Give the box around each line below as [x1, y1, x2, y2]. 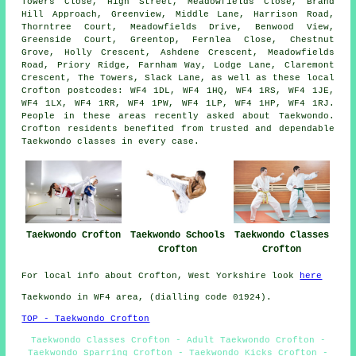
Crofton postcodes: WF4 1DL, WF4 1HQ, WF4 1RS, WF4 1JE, [21, 85, 335, 95]
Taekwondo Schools [130, 230, 226, 242]
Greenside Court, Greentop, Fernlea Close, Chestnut [21, 34, 335, 44]
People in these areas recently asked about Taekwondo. [21, 110, 335, 121]
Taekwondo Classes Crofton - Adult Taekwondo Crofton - [30, 335, 326, 346]
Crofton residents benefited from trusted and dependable [21, 123, 335, 133]
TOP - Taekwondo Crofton [21, 314, 150, 324]
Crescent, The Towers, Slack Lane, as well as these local [21, 72, 335, 83]
